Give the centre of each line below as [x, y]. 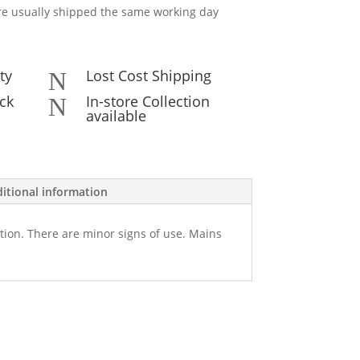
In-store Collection [147, 102]
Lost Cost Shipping [148, 76]
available [116, 116]
